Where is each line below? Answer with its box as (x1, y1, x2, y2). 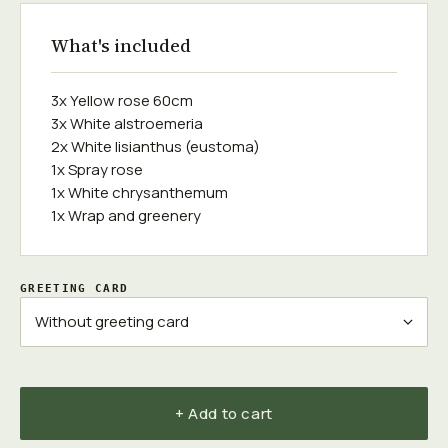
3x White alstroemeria (51, 113, 203, 134)
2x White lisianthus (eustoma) (51, 136, 260, 157)
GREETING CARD (20, 282, 129, 295)
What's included (51, 33, 191, 58)
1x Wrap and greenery (51, 205, 201, 226)
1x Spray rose (51, 159, 143, 180)
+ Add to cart (175, 403, 273, 424)
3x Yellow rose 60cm (51, 90, 193, 111)
